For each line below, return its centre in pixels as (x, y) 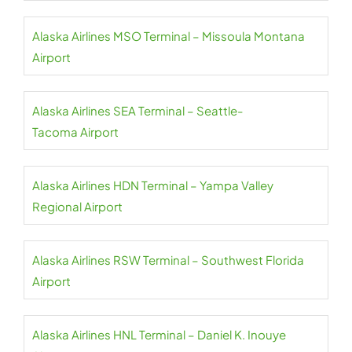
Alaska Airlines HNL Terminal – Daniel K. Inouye (159, 334)
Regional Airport (77, 206)
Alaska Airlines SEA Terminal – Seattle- (137, 110)
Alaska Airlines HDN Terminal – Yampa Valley (153, 185)
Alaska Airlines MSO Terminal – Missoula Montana (169, 36)
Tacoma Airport (75, 132)
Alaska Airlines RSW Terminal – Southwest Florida (168, 260)
